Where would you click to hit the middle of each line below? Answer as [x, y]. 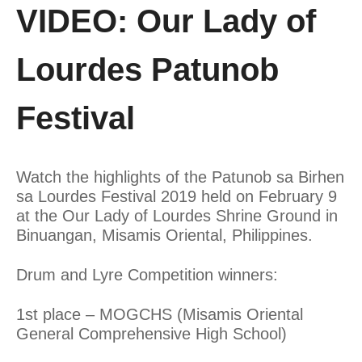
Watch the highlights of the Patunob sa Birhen [180, 177]
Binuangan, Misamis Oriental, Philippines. [164, 235]
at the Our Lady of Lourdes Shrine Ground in [177, 215]
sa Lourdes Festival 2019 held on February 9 [177, 196]
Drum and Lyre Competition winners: [147, 274]
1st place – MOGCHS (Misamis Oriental [160, 314]
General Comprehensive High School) [152, 333]
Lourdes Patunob [147, 69]
